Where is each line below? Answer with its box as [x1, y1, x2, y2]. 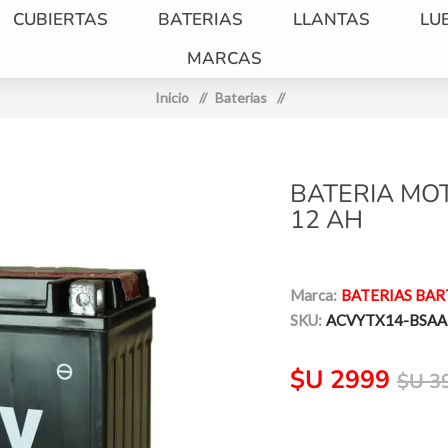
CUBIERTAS [12, 8, 108, 31]
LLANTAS [292, 8, 370, 31]
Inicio [155, 89, 189, 106]
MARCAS [186, 47, 262, 70]
